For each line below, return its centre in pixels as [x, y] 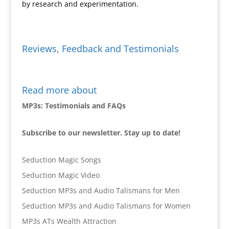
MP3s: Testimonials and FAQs [74, 106]
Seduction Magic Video [61, 175]
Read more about [59, 90]
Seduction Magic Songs [61, 160]
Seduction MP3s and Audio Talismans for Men [101, 190]
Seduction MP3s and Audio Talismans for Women [106, 206]
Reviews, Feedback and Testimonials [100, 49]
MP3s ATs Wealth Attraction [69, 221]
